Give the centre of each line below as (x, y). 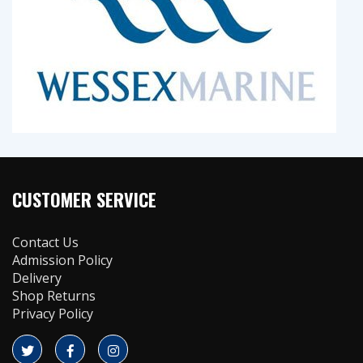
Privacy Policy (53, 313)
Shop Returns (54, 295)
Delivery (37, 278)
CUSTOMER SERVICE (84, 199)
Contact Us (45, 242)
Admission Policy (62, 260)
